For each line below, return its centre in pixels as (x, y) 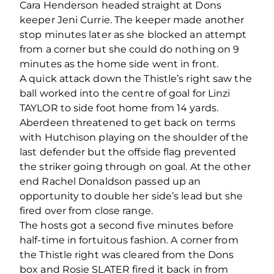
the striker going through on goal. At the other (135, 166)
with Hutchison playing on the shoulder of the (134, 137)
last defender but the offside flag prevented (128, 152)
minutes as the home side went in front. (119, 64)
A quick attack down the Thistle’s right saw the (136, 78)
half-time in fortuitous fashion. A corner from (129, 240)
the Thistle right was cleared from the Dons (127, 254)
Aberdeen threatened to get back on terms (128, 122)
